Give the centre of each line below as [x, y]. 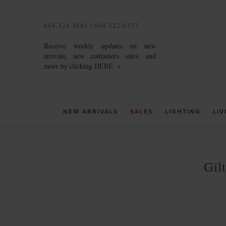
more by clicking [69, 66]
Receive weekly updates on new [100, 46]
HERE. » [107, 66]
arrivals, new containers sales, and [100, 56]
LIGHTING [183, 111]
